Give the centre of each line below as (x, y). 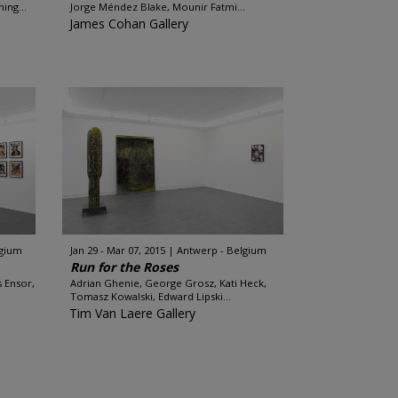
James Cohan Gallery (128, 24)
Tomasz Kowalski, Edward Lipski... (150, 296)
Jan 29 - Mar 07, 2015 (117, 250)
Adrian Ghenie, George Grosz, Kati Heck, (168, 283)
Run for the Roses (124, 267)
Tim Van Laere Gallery (132, 313)
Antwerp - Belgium (221, 250)
